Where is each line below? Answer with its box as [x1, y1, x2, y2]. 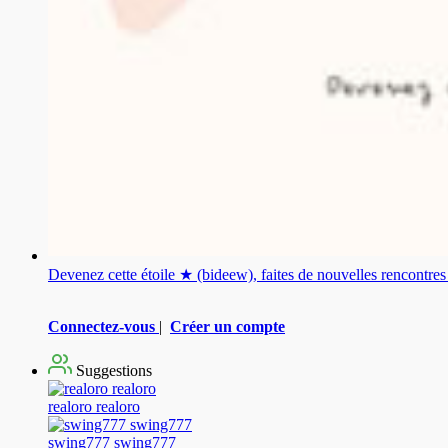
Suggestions [72, 361, 152, 379]
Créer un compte [170, 317, 285, 335]
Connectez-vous [48, 317, 155, 335]
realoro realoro [48, 397, 140, 415]
